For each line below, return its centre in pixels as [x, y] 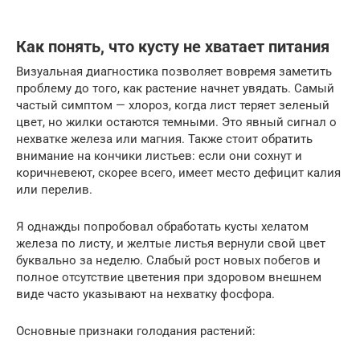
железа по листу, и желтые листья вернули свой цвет [171, 243]
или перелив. [54, 189]
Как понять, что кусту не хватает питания [173, 47]
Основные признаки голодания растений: [136, 331]
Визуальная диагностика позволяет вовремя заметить [174, 71]
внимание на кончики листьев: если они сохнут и [159, 155]
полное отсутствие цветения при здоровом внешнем [169, 277]
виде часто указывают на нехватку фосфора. [145, 294]
